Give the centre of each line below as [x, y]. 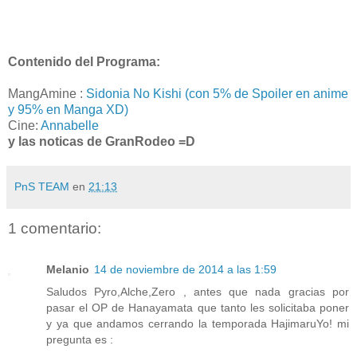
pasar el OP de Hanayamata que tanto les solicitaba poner [198, 308]
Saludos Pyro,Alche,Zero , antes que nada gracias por [198, 292]
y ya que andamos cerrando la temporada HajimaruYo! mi [198, 324]
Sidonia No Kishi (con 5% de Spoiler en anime [217, 93]
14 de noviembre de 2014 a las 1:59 [185, 270]
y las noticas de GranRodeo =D [102, 141]
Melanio [68, 270]
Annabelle [70, 125]
